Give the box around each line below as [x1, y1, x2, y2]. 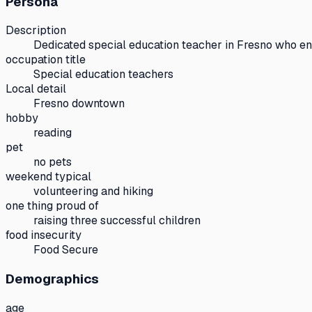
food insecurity [6, 228, 81, 243]
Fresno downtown [33, 96, 125, 111]
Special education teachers [33, 67, 173, 82]
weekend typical [6, 169, 91, 185]
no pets [33, 155, 72, 170]
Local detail [6, 81, 66, 97]
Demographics [6, 270, 99, 288]
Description [6, 23, 66, 38]
